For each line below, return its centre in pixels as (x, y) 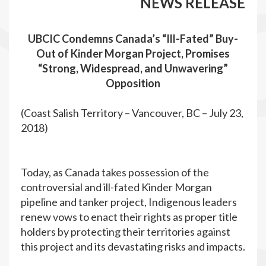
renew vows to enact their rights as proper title (129, 217)
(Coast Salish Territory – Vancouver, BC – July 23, (132, 113)
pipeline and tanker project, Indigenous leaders (129, 202)
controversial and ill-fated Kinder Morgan (116, 187)
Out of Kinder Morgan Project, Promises (133, 53)
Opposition (133, 83)
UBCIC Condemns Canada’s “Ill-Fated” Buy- (133, 39)
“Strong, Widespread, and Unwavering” (133, 68)
